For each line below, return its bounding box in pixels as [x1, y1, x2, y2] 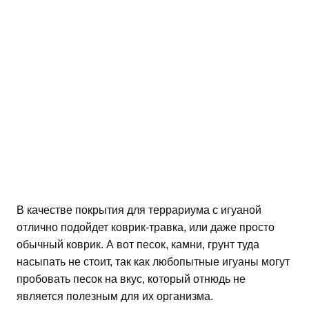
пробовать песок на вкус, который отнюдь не [17, 273, 246, 286]
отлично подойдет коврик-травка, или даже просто [17, 221, 275, 234]
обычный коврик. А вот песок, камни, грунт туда [17, 239, 259, 251]
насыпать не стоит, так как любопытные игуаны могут [17, 256, 290, 268]
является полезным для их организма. [17, 290, 213, 303]
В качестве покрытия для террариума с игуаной [17, 204, 261, 217]
